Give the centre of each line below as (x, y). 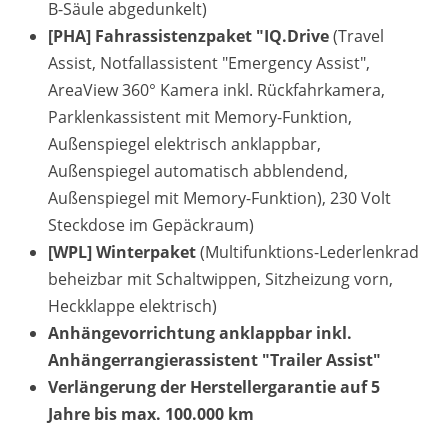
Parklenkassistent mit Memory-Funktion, (200, 117)
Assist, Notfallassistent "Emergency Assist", (209, 63)
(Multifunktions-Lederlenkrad (309, 252)
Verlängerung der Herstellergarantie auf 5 (214, 387)
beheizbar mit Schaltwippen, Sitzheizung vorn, (220, 279)
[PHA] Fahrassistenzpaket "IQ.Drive (190, 36)
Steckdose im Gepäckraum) (151, 225)
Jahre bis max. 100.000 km (151, 414)
